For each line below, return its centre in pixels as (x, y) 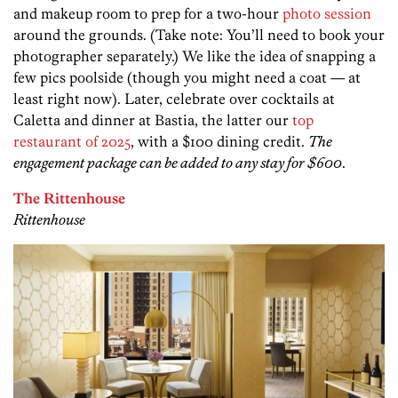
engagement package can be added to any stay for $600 (178, 163)
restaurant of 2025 (72, 142)
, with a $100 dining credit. (219, 142)
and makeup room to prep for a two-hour (148, 14)
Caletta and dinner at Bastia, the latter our (153, 120)
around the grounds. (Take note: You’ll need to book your (199, 35)
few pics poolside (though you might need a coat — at (187, 78)
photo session (327, 14)
